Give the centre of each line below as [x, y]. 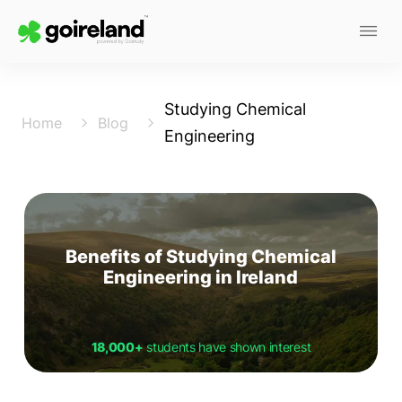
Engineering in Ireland [201, 277]
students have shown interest [227, 347]
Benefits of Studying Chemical [201, 257]
